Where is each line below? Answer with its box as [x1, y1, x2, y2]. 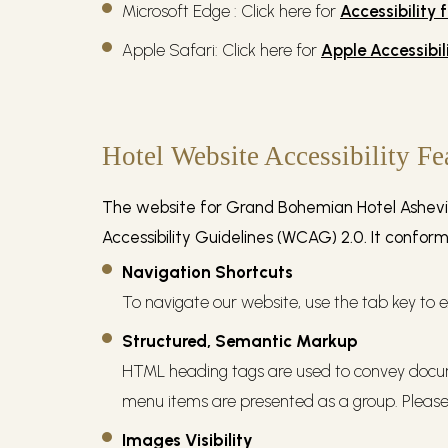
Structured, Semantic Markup [122, 331, 358, 352]
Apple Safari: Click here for [122, 40, 317, 61]
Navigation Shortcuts [122, 262, 293, 283]
